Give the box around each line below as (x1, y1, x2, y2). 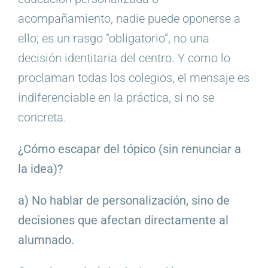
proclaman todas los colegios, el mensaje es (17, 71, 249, 86)
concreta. (17, 110, 66, 125)
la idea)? (17, 162, 63, 176)
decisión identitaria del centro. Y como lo (17, 51, 230, 66)
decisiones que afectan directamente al (17, 213, 229, 228)
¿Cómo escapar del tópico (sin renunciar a (17, 142, 241, 157)
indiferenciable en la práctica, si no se (17, 90, 214, 105)
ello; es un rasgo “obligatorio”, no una (17, 31, 209, 46)
